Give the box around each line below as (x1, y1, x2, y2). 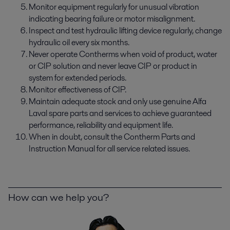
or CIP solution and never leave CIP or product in (29, 60, 197, 72)
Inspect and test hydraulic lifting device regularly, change (29, 25, 222, 37)
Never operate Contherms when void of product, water (29, 48, 217, 61)
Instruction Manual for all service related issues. (29, 143, 190, 155)
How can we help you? (8, 190, 109, 205)
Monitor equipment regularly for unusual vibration (29, 1, 199, 13)
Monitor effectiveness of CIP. (29, 84, 126, 96)
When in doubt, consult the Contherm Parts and (29, 131, 195, 143)
